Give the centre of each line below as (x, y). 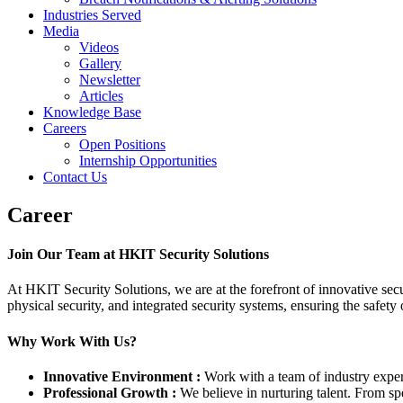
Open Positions (122, 144)
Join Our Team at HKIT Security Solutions (138, 255)
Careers (65, 128)
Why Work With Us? (72, 341)
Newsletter (110, 80)
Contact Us (75, 177)
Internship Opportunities (148, 161)
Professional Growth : (110, 392)
